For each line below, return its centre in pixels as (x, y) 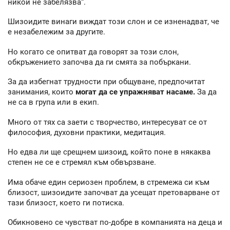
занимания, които (42, 92)
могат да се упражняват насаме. (135, 92)
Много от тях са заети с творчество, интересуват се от (107, 122)
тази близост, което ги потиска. (66, 203)
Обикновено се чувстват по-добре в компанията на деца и (115, 223)
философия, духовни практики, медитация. (87, 132)
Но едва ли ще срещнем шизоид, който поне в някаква (109, 152)
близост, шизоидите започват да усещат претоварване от (114, 192)
